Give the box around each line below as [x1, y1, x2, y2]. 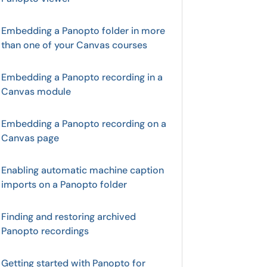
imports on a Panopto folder [1, 178, 127, 191]
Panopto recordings [1, 225, 89, 237]
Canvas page [1, 132, 59, 144]
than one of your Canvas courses [1, 39, 147, 51]
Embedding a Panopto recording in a [1, 71, 163, 83]
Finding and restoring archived [1, 210, 136, 223]
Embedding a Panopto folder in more [1, 24, 165, 37]
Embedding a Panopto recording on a [1, 117, 166, 130]
